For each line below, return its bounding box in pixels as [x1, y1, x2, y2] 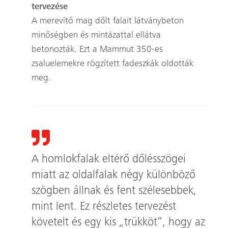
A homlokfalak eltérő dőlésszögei [31, 154, 186, 165]
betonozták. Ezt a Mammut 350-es [31, 45, 163, 54]
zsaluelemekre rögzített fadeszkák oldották [31, 60, 193, 69]
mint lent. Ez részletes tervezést [31, 202, 176, 213]
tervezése [31, 3, 68, 12]
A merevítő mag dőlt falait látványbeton [31, 17, 184, 26]
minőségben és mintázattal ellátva [31, 31, 161, 40]
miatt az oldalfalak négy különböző [31, 170, 195, 181]
